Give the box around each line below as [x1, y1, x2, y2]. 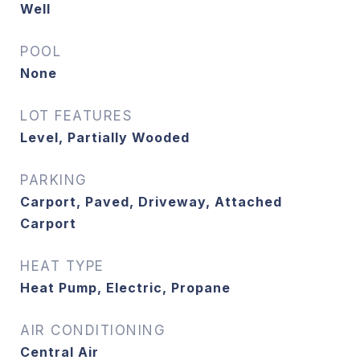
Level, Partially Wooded [20, 129, 190, 145]
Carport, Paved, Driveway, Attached [20, 194, 282, 210]
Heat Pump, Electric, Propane [20, 280, 231, 296]
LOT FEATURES [20, 108, 133, 124]
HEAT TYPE [20, 258, 104, 274]
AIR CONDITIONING [20, 322, 166, 338]
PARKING [20, 172, 88, 188]
